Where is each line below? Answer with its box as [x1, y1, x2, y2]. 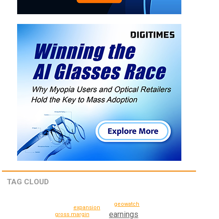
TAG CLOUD [7, 177, 49, 187]
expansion [73, 204, 101, 211]
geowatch [114, 200, 140, 207]
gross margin [54, 211, 89, 218]
